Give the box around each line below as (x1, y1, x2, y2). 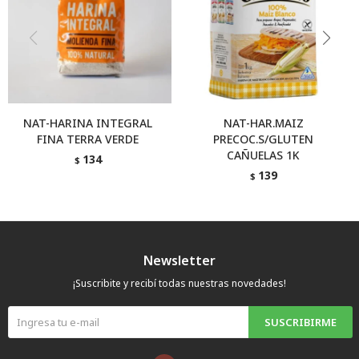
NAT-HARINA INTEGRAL (23, 115, 152, 131)
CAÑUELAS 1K (227, 147, 300, 163)
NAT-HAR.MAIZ (223, 115, 304, 131)
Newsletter (143, 252, 216, 269)
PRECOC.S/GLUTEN (213, 131, 313, 147)
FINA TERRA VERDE (37, 131, 139, 147)
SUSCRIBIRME (264, 315, 337, 329)
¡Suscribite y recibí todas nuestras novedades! (73, 276, 286, 290)
